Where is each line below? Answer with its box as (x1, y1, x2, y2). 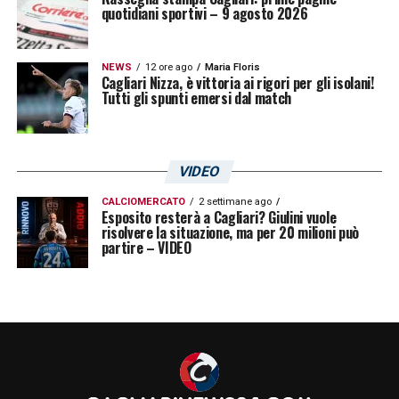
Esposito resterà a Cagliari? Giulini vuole (101, 206, 337, 228)
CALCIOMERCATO (101, 195, 185, 208)
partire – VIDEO (101, 236, 191, 258)
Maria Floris (204, 61, 260, 73)
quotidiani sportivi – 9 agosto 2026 (101, 2, 308, 24)
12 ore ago (144, 61, 192, 73)
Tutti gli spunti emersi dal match (101, 86, 292, 109)
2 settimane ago (198, 195, 272, 208)
